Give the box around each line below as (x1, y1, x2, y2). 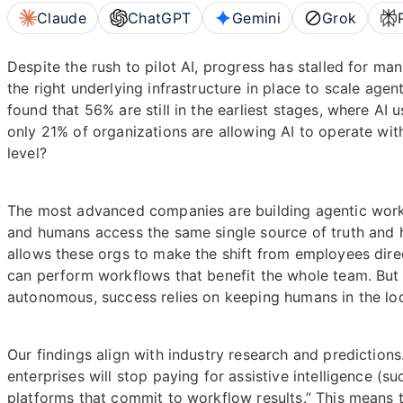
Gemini (232, 9, 282, 27)
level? (7, 144, 47, 162)
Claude (37, 9, 86, 27)
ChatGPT (127, 9, 192, 27)
